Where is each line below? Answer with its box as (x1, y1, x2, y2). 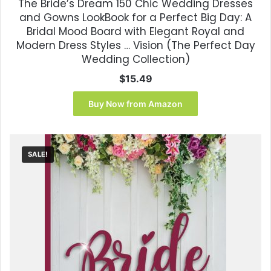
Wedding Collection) (81, 52, 190, 67)
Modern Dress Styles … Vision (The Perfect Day (16, 38, 255, 53)
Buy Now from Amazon (88, 99, 183, 109)
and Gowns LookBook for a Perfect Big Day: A (19, 10, 252, 25)
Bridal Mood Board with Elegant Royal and (27, 24, 244, 39)
